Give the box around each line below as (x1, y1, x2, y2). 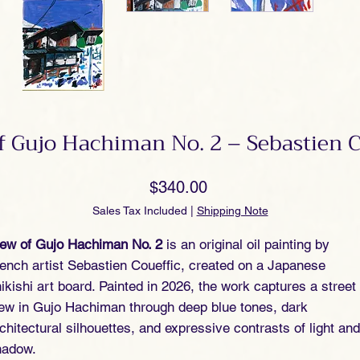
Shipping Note (196, 203, 268, 217)
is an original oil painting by (162, 235, 329, 252)
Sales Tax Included (92, 203, 187, 217)
